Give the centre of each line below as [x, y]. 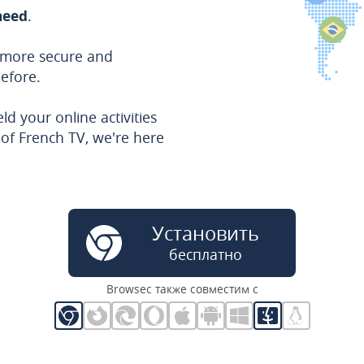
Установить [205, 233]
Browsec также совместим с [182, 289]
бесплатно [205, 254]
